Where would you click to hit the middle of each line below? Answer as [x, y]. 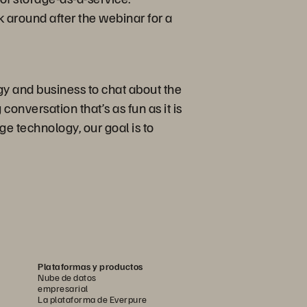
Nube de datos [67, 277]
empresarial [63, 288]
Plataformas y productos [90, 266]
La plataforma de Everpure [93, 299]
